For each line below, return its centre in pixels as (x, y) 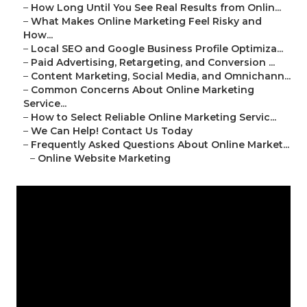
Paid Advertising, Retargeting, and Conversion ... (153, 63)
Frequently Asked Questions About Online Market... (160, 145)
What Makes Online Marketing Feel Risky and (146, 22)
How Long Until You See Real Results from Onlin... (156, 8)
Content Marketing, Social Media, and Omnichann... (161, 76)
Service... (45, 104)
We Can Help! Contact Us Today (112, 131)
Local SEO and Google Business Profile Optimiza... (157, 49)
